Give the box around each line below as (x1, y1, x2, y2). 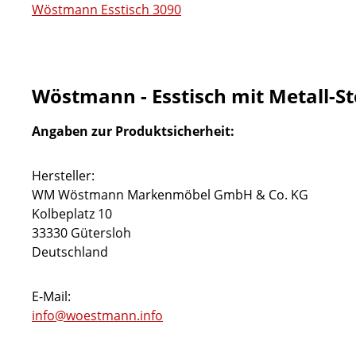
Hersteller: (32, 167, 95, 184)
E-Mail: (32, 288, 71, 305)
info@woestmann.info (32, 307, 163, 324)
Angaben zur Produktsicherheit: (32, 122, 234, 140)
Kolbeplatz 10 (32, 205, 112, 222)
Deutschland (32, 243, 108, 261)
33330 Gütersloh (32, 224, 131, 242)
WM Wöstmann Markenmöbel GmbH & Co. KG (32, 186, 308, 203)
